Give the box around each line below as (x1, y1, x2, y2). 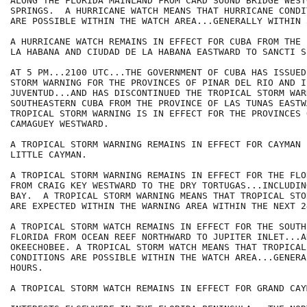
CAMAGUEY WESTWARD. (10, 119, 109, 130)
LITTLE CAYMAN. (10, 149, 87, 160)
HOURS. (10, 262, 43, 273)
